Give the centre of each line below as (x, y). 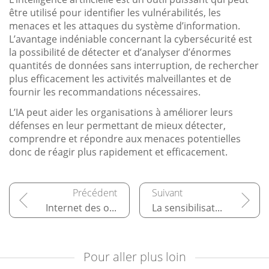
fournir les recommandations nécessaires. (105, 92)
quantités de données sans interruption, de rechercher (134, 65)
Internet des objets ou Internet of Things (113, 207)
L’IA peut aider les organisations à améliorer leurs (121, 112)
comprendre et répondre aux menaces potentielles (125, 138)
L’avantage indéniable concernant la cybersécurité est (131, 39)
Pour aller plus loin (134, 256)
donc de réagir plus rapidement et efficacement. (118, 152)
